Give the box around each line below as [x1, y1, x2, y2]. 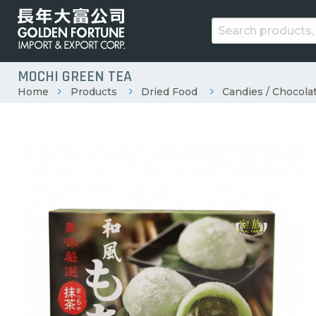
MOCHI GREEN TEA [18, 66, 132, 87]
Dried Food [141, 85, 198, 98]
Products [70, 85, 117, 98]
